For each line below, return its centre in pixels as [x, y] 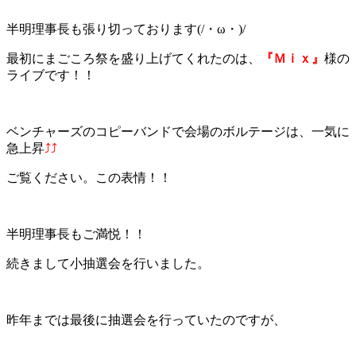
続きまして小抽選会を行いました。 [108, 264]
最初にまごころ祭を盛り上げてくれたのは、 [133, 59]
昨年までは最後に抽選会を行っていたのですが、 [146, 320]
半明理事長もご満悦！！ [76, 234]
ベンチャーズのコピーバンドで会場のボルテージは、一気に [178, 132]
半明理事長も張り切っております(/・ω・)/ [126, 29]
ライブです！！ [51, 75]
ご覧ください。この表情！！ [89, 178]
